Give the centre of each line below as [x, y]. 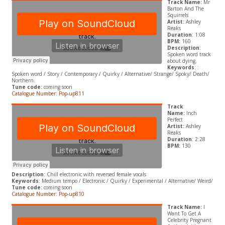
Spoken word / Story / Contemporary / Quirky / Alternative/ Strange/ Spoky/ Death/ [110, 74]
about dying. [182, 61]
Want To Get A [184, 214]
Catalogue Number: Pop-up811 [48, 94]
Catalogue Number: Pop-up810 [48, 194]
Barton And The [185, 9]
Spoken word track [189, 54]
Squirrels [178, 15]
